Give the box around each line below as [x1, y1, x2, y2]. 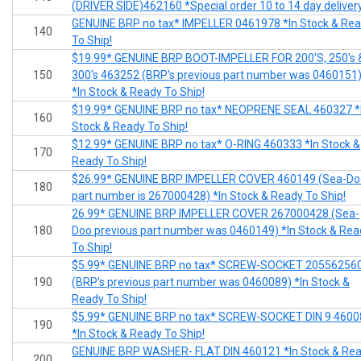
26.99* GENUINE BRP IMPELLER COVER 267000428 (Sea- [72, 207, 359, 221]
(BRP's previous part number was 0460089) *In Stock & [72, 276, 350, 289]
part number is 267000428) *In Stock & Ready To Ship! [72, 189, 346, 203]
